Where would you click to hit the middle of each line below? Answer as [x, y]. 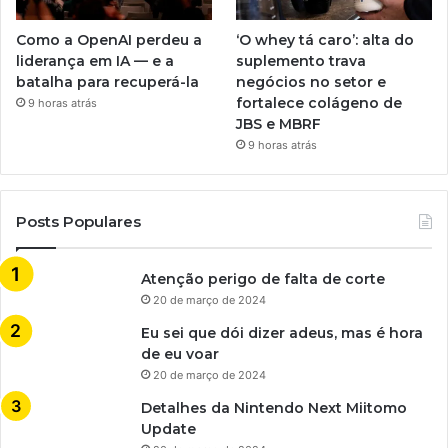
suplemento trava [301, 61]
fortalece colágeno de [319, 103]
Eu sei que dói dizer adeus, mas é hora [282, 333]
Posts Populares [78, 222]
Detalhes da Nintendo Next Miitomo [274, 408]
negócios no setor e [311, 82]
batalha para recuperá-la [107, 82]
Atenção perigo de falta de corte [263, 279]
